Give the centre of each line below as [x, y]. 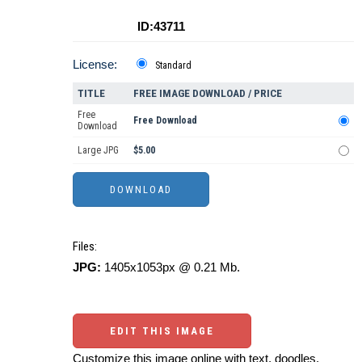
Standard [173, 65]
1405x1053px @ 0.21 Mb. [170, 267]
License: [95, 64]
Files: [85, 246]
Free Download [165, 120]
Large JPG [98, 150]
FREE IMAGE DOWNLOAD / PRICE [208, 93]
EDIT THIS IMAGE [162, 330]
